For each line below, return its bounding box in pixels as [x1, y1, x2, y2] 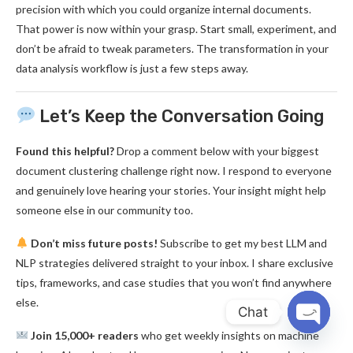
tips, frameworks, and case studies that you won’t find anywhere [16, 276, 332, 289]
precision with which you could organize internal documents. [16, 2, 311, 16]
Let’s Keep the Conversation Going [35, 106, 325, 127]
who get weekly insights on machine [138, 329, 319, 342]
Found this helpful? [16, 144, 114, 158]
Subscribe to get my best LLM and [157, 236, 327, 250]
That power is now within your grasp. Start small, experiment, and [16, 22, 336, 35]
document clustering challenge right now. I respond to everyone [16, 164, 332, 177]
